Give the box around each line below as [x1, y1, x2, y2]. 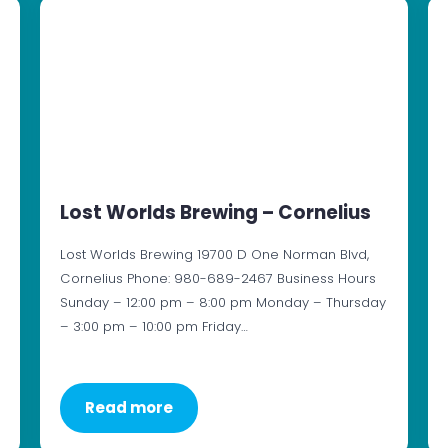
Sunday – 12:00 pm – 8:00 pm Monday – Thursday [59, 293, 386, 313]
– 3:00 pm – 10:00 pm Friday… [59, 317, 248, 337]
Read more [84, 397, 173, 419]
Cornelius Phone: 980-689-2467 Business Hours [59, 269, 376, 289]
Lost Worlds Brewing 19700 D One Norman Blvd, [59, 245, 369, 265]
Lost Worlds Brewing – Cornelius [59, 199, 371, 227]
